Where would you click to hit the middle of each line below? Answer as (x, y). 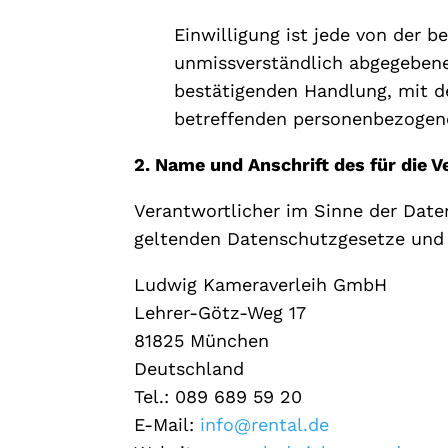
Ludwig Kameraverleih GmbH (261, 284)
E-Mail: (167, 424)
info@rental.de (265, 424)
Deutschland (189, 368)
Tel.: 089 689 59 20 (218, 396)
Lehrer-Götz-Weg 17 (220, 312)
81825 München (202, 340)
